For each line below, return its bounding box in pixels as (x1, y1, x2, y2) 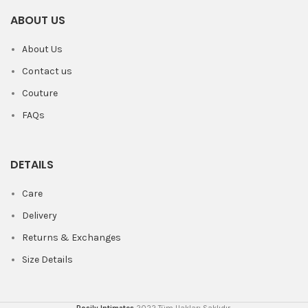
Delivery (22, 210, 57, 221)
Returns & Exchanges (22, 232, 121, 243)
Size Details (22, 254, 73, 265)
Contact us (22, 65, 72, 77)
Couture (22, 87, 58, 99)
